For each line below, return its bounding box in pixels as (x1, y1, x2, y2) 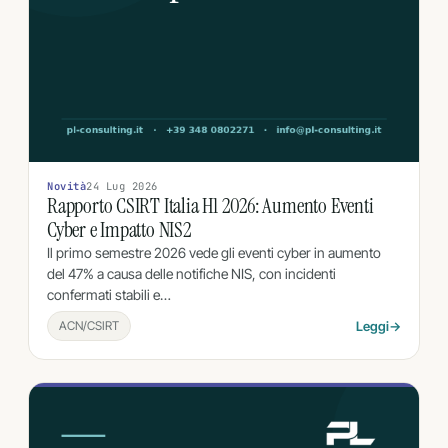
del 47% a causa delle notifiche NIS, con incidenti (47, 264, 336, 282)
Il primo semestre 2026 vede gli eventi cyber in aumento (47, 243, 381, 261)
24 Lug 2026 (86, 178, 158, 193)
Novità (47, 178, 87, 193)
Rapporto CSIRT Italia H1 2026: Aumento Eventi (47, 191, 374, 220)
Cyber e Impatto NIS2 (47, 215, 191, 244)
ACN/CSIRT (59, 317, 119, 333)
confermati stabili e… (47, 285, 171, 303)
